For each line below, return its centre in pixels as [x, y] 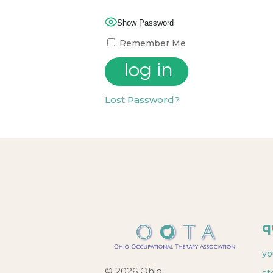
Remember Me [151, 43]
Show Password [145, 23]
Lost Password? [142, 100]
